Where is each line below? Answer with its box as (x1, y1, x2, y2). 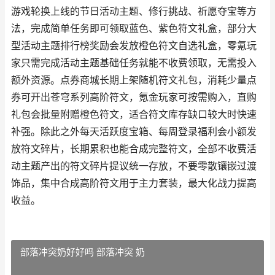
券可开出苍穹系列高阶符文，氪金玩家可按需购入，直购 (11, 91, 257, 103)
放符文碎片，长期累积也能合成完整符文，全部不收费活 (11, 143, 257, 155)
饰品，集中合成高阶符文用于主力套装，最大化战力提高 (11, 177, 257, 189)
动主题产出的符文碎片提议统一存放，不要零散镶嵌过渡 (11, 160, 257, 172)
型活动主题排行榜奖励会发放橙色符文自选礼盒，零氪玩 (11, 40, 257, 52)
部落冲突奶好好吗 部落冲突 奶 (20, 246, 145, 258)
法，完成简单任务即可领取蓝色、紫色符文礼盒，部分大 (11, 23, 257, 34)
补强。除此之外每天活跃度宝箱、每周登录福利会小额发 (11, 126, 257, 137)
